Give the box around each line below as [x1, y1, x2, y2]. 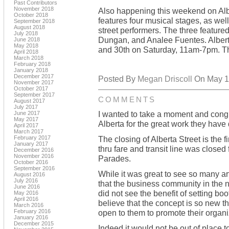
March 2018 [14, 55, 43, 61]
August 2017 [14, 98, 45, 104]
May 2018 [14, 42, 38, 49]
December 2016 [14, 147, 54, 153]
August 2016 [14, 171, 45, 177]
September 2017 [14, 91, 55, 98]
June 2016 [14, 184, 40, 190]
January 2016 [14, 214, 48, 220]
